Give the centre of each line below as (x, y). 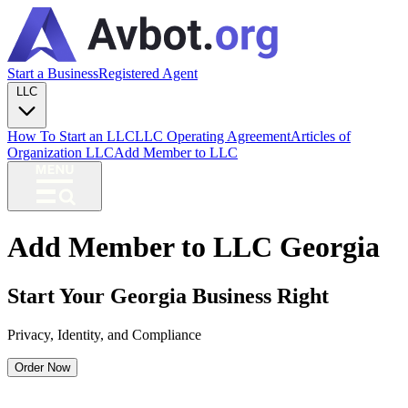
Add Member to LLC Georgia (194, 247)
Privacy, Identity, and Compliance (104, 334)
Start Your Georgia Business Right (168, 296)
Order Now (42, 367)
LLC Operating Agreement (213, 136)
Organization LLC (61, 153)
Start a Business (53, 73)
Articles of (321, 136)
